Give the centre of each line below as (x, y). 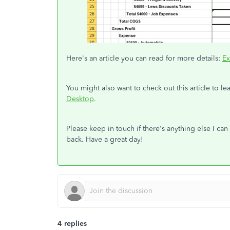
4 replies (72, 223)
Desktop (80, 99)
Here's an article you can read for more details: (144, 58)
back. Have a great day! (105, 139)
